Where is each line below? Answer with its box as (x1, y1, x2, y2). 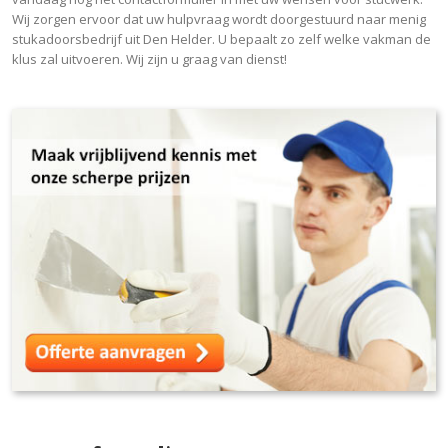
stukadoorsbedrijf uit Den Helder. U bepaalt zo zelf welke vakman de (12, 30, 431, 49)
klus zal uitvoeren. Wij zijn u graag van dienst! (12, 50, 287, 69)
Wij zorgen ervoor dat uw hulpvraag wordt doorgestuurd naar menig (12, 10, 426, 29)
